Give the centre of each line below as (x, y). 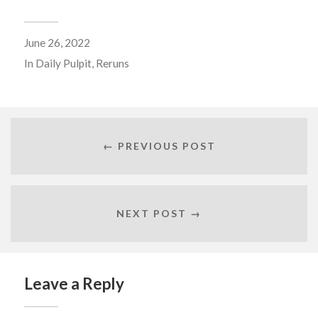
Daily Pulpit (63, 64)
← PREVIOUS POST (159, 146)
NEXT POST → (159, 213)
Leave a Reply (74, 284)
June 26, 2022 (57, 43)
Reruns (112, 64)
